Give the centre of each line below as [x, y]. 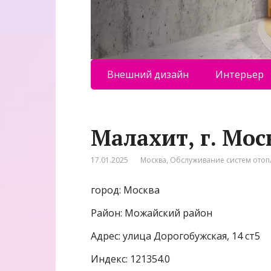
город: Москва [125, 190]
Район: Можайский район [152, 213]
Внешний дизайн [148, 74]
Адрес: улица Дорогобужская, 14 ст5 [175, 236]
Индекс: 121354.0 [130, 259]
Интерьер [239, 74]
